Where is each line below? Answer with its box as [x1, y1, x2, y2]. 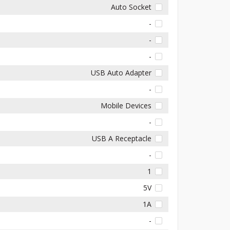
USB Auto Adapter [91, 67, 152, 78]
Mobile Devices [101, 100, 152, 110]
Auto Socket [111, 2, 152, 12]
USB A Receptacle [92, 133, 152, 143]
